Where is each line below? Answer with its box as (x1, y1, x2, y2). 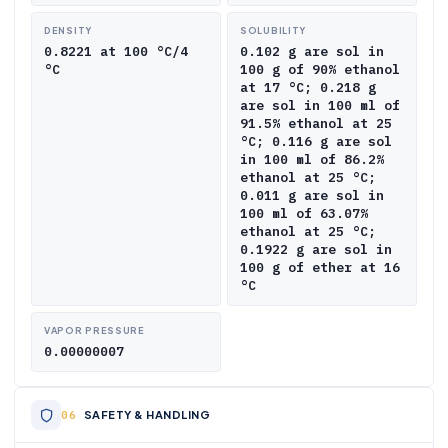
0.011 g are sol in (240, 187, 384, 204)
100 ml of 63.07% (240, 205, 368, 222)
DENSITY (44, 25, 92, 36)
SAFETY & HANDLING (83, 408, 210, 421)
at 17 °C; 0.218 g (240, 79, 376, 96)
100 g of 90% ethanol (240, 61, 400, 78)
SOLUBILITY (240, 25, 306, 36)
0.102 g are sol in (240, 43, 384, 60)
